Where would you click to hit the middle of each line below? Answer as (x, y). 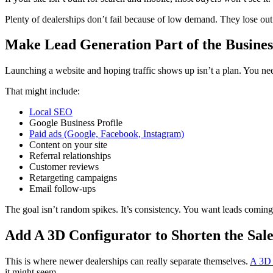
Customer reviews (64, 167)
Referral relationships (70, 156)
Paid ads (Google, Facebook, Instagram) (107, 134)
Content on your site (68, 145)
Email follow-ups (62, 189)
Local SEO (51, 112)
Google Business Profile (76, 123)
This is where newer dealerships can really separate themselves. (127, 261)
